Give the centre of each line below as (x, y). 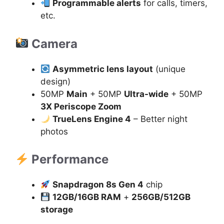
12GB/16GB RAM (87, 197)
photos (54, 131)
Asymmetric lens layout (103, 69)
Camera (53, 43)
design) (55, 81)
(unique (169, 69)
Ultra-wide (146, 94)
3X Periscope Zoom (81, 106)
